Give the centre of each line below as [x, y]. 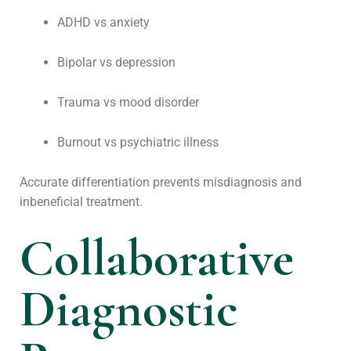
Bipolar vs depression [116, 62]
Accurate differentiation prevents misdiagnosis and [161, 182]
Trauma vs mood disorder [128, 102]
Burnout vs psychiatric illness [138, 142]
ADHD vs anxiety [103, 22]
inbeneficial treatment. [81, 202]
